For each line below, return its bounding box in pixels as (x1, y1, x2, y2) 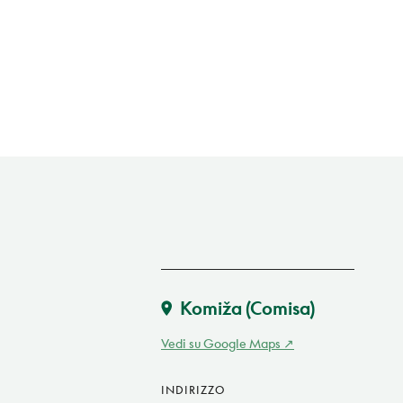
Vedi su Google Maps (161, 336, 281, 352)
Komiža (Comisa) (180, 297, 315, 319)
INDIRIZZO (161, 383, 225, 398)
